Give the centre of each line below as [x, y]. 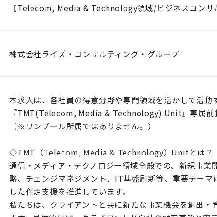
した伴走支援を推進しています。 [70, 191]
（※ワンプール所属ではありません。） [83, 126]
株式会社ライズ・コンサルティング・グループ [94, 54]
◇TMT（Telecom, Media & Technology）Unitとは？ [111, 152]
